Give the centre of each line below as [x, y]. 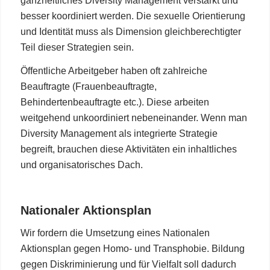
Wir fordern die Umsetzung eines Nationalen [115, 233]
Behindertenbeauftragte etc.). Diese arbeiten [115, 102]
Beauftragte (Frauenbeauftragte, [88, 87]
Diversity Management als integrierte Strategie [119, 134]
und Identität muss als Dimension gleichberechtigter [130, 31]
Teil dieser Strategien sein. [77, 47]
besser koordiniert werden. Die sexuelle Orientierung [133, 16]
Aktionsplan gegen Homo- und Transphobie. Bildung [132, 248]
